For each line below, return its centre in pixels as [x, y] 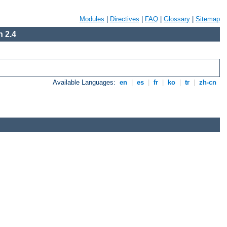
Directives [125, 19]
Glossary [177, 19]
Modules [92, 19]
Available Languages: [85, 83]
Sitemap [208, 19]
